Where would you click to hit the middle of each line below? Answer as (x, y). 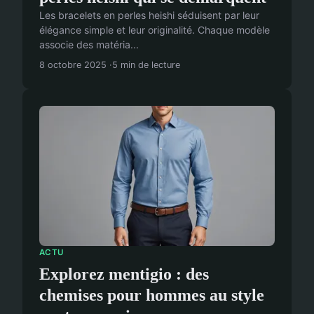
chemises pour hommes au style (152, 295)
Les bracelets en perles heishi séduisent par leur (149, 15)
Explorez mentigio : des (124, 274)
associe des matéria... (89, 44)
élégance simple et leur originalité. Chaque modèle (155, 29)
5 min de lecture (146, 64)
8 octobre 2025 (73, 64)
